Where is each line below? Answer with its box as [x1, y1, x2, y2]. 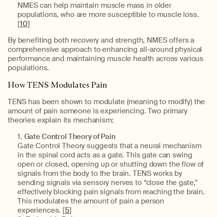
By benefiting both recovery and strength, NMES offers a [8, 35, 195, 45]
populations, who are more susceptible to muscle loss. [17, 10, 199, 19]
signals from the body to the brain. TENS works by [17, 169, 183, 178]
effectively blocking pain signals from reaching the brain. [17, 187, 205, 197]
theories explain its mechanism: [8, 115, 114, 125]
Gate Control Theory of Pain [24, 132, 116, 141]
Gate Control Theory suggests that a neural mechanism [17, 141, 201, 151]
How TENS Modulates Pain [8, 80, 107, 90]
